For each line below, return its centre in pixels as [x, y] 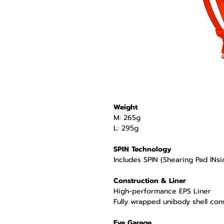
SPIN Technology [142, 149]
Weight [125, 107]
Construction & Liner [150, 181]
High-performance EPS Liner [162, 191]
